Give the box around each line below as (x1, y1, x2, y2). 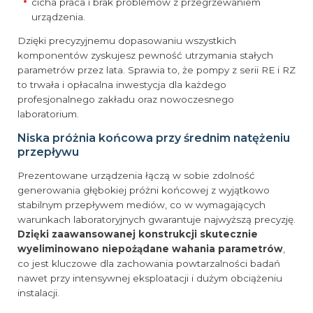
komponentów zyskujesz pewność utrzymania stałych (17, 50, 273, 61)
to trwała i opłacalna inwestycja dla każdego (17, 79, 226, 91)
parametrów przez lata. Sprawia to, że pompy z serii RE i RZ (17, 64, 296, 76)
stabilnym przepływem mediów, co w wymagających (17, 199, 265, 211)
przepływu (17, 145, 79, 159)
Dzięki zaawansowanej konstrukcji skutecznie (17, 228, 258, 240)
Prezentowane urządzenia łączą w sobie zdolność (17, 170, 255, 182)
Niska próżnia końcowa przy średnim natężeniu (17, 131, 290, 145)
